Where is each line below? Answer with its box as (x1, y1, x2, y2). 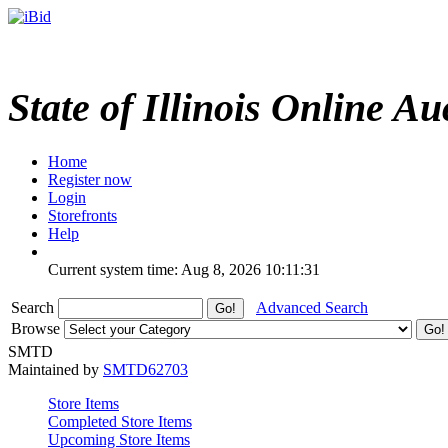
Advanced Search (256, 298, 368, 316)
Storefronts (48, 206, 117, 224)
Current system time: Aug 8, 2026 (48, 260, 261, 278)
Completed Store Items (48, 412, 192, 430)
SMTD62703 (103, 360, 188, 378)
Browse (11, 319, 64, 337)
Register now (48, 170, 132, 188)
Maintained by (8, 360, 103, 378)
